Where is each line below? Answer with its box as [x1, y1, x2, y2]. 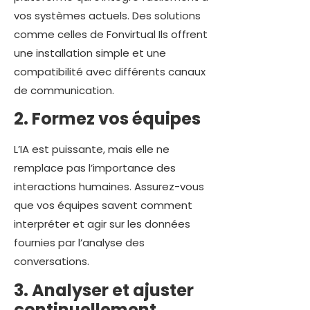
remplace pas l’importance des [14, 161, 176, 176]
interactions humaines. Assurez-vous [14, 179, 204, 194]
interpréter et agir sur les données [14, 217, 190, 232]
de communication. [14, 82, 114, 98]
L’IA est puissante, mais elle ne [14, 142, 170, 157]
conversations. [14, 254, 89, 269]
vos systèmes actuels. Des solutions [14, 8, 201, 23]
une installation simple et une [14, 45, 166, 60]
